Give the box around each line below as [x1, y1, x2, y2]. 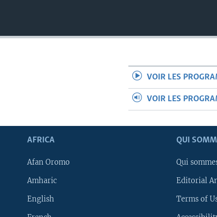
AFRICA [27, 136, 55, 145]
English [27, 195, 54, 203]
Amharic [27, 176, 57, 185]
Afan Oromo [27, 158, 70, 167]
